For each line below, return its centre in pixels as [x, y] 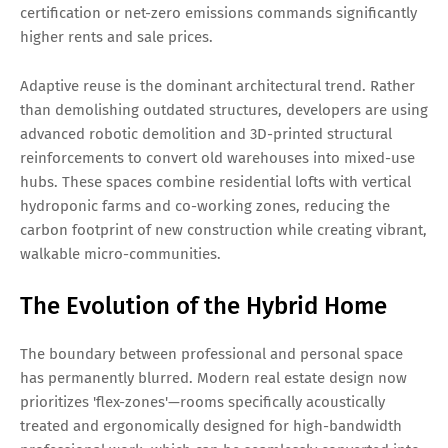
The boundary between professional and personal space [211, 354]
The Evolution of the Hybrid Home [203, 306]
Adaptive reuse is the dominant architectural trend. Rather [217, 86]
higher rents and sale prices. [116, 37]
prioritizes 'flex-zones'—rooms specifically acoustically [202, 402]
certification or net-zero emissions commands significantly [218, 13]
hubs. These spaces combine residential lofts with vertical [215, 182]
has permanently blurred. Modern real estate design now [213, 378]
